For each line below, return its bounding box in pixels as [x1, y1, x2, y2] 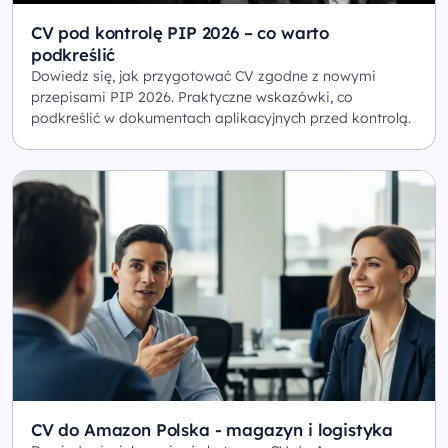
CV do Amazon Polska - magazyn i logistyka [31, 418, 394, 440]
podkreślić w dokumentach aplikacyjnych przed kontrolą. [31, 108, 411, 127]
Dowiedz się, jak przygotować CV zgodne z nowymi [31, 66, 376, 85]
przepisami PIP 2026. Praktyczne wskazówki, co [31, 87, 353, 106]
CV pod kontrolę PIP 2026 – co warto [31, 21, 330, 43]
